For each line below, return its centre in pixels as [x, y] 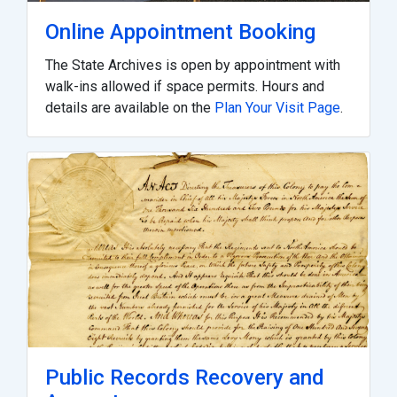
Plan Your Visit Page [277, 107]
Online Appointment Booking [180, 31]
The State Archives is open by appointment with [193, 65]
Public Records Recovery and [185, 378]
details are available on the [130, 107]
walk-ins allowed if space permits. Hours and [185, 86]
